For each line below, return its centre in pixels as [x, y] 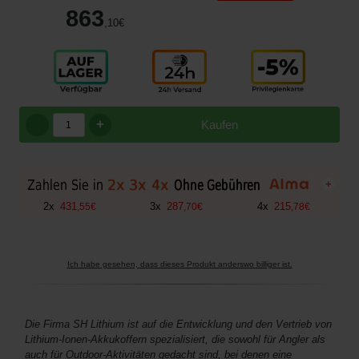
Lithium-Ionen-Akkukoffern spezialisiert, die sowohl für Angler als [175, 340]
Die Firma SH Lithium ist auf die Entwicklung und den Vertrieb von [178, 325]
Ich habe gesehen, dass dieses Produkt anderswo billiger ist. [179, 264]
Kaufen [220, 125]
